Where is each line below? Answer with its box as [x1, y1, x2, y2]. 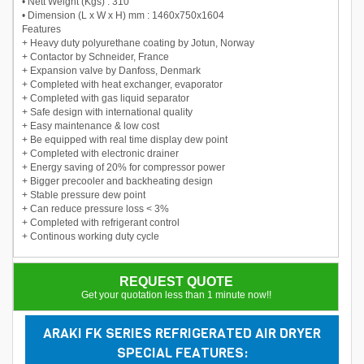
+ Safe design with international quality [22, 106, 193, 118]
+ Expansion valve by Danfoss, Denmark [22, 64, 201, 76]
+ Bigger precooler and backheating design [22, 175, 213, 187]
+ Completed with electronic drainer [22, 147, 179, 159]
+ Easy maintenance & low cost [22, 119, 159, 132]
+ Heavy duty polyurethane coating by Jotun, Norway [22, 37, 254, 49]
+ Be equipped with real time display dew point [22, 133, 227, 145]
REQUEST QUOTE [119, 274, 233, 288]
